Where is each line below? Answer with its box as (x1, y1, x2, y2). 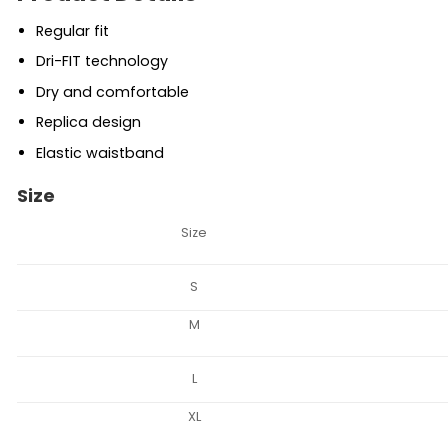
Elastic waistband (35, 142, 164, 163)
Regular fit (35, 20, 109, 41)
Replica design (35, 112, 141, 133)
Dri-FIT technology (35, 51, 168, 72)
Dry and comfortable (35, 81, 189, 102)
